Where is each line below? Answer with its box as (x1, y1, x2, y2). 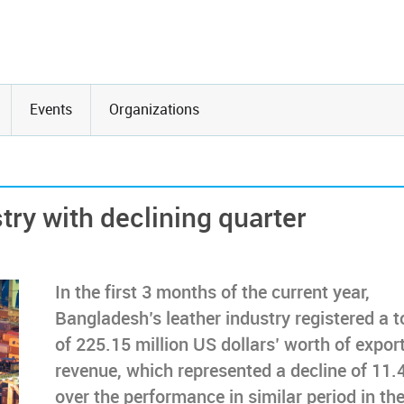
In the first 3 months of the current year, (55, 282, 370, 303)
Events (30, 101, 72, 118)
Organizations (109, 101, 199, 118)
